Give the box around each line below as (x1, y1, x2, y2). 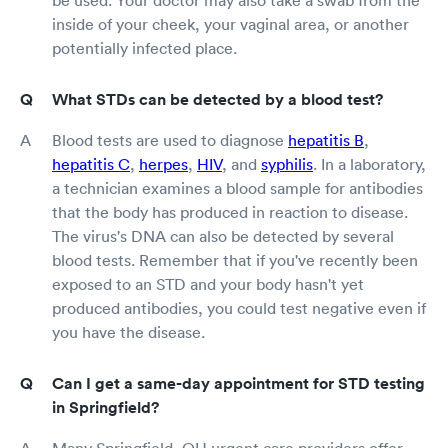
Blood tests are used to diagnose (52, 129, 288, 150)
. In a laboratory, (313, 153, 426, 174)
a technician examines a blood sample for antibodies (52, 177, 423, 198)
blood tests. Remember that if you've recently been (52, 249, 418, 270)
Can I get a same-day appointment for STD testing (52, 372, 425, 394)
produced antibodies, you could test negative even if (52, 297, 426, 318)
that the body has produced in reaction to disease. (52, 201, 408, 222)
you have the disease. (52, 321, 205, 342)
